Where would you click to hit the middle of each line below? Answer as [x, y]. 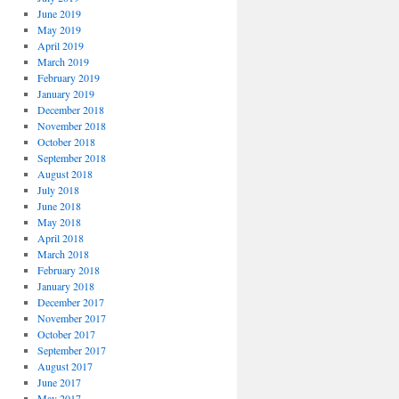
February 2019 [68, 77]
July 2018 [58, 190]
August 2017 [65, 366]
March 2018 [63, 254]
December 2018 [70, 110]
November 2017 [71, 318]
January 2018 [65, 286]
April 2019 [60, 45]
